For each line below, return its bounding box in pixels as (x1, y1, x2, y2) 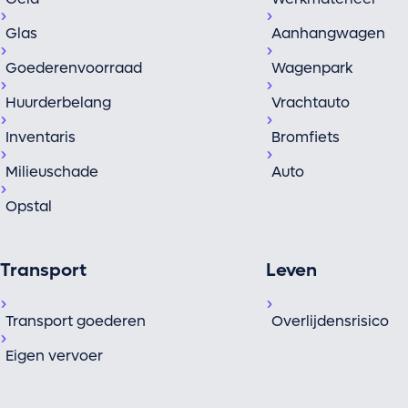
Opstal (5, 197, 52, 217)
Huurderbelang (5, 93, 111, 113)
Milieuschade (5, 162, 98, 182)
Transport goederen (5, 311, 146, 331)
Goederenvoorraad (5, 58, 142, 78)
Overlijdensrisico (270, 311, 389, 331)
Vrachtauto (270, 93, 350, 113)
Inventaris (5, 127, 76, 148)
